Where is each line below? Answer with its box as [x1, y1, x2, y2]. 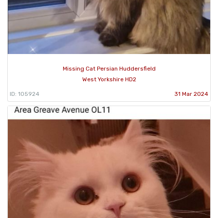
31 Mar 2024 [174, 90, 208, 97]
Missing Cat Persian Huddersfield [62, 65, 156, 72]
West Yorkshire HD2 [82, 75, 136, 83]
